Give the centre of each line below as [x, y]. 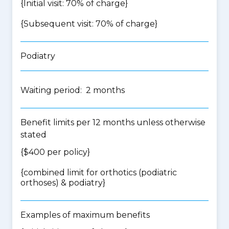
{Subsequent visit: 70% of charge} [89, 24]
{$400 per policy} [55, 152]
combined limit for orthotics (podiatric [100, 173]
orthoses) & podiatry [62, 183]
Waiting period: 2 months [73, 90]
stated [33, 135]
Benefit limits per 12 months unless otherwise [113, 122]
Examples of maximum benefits [85, 215]
